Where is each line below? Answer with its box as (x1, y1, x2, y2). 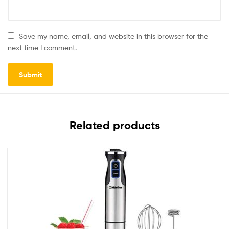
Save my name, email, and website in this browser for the (19, 32, 209, 41)
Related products (69, 118, 160, 132)
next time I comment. (8, 43, 77, 52)
